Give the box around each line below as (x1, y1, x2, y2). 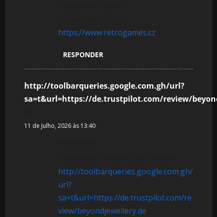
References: (58, 137, 100, 148)
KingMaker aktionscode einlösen (58, 153, 177, 164)
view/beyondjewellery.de (58, 205, 146, 216)
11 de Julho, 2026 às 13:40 (24, 121, 95, 130)
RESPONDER (63, 49, 103, 59)
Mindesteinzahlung (58, 14, 128, 25)
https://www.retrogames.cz (58, 27, 155, 38)
